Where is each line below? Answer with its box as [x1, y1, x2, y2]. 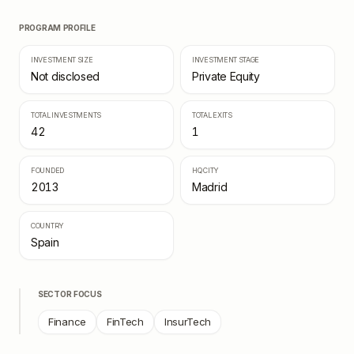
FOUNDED [31, 166, 64, 175]
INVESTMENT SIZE [31, 55, 93, 64]
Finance [48, 315, 86, 328]
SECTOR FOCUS [38, 289, 102, 299]
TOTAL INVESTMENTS [31, 111, 101, 119]
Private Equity [192, 70, 260, 83]
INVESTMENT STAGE [192, 55, 260, 64]
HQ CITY [192, 166, 219, 175]
